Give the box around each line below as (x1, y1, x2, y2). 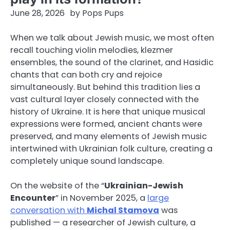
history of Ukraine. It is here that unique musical (10, 106, 205, 118)
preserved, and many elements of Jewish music (10, 130, 207, 142)
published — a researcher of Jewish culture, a (10, 217, 196, 229)
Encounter (10, 192, 55, 204)
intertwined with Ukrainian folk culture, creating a (10, 143, 213, 155)
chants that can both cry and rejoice (10, 69, 162, 81)
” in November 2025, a (55, 192, 147, 204)
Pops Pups (82, 7, 124, 19)
